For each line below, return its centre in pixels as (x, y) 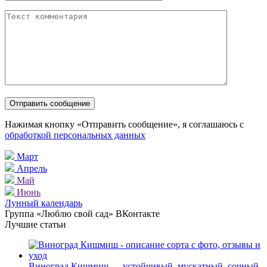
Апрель (32, 168)
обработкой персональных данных (75, 135)
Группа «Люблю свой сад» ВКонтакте (82, 213)
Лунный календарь (44, 203)
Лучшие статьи (35, 224)
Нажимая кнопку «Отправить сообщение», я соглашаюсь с (124, 124)
